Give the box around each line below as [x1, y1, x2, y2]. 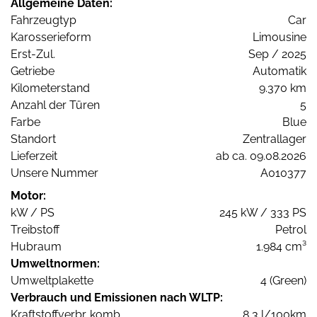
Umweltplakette [11, 273, 93, 287]
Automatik [253, 64, 306, 78]
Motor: [11, 188, 46, 202]
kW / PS [11, 205, 54, 219]
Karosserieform [11, 30, 91, 44]
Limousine [253, 30, 306, 44]
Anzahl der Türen [11, 98, 100, 112]
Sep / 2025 [248, 47, 306, 61]
